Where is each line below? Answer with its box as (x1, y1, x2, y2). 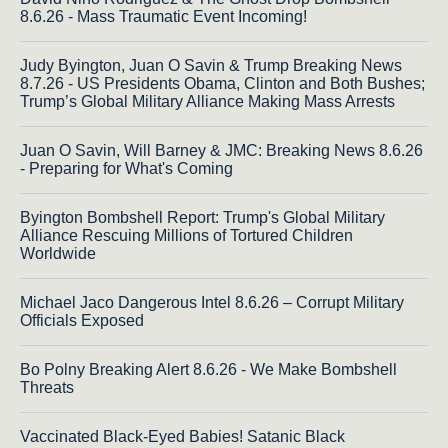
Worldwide (20, 244, 96, 262)
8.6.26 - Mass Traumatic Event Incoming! (20, 7, 307, 25)
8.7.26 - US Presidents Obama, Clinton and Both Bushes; (20, 74, 425, 92)
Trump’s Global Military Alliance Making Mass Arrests (20, 92, 395, 110)
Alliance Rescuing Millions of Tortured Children (20, 226, 353, 244)
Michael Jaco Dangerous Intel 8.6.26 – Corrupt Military (20, 293, 404, 311)
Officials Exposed (20, 311, 144, 329)
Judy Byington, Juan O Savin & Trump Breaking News (20, 56, 402, 74)
